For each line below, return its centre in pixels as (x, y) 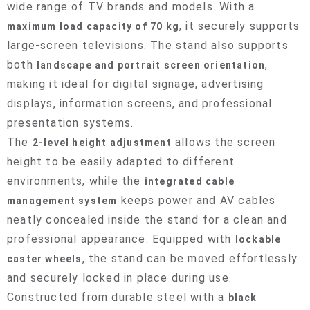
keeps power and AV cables (197, 200)
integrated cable (190, 181)
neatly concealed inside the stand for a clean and (147, 220)
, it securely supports (240, 26)
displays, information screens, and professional (140, 103)
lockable (258, 239)
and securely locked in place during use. (120, 278)
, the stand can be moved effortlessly (190, 258)
